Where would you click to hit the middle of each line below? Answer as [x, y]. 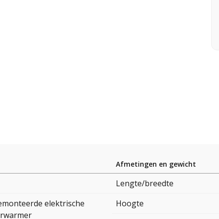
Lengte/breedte [145, 184]
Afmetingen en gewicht [156, 164]
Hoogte [130, 204]
